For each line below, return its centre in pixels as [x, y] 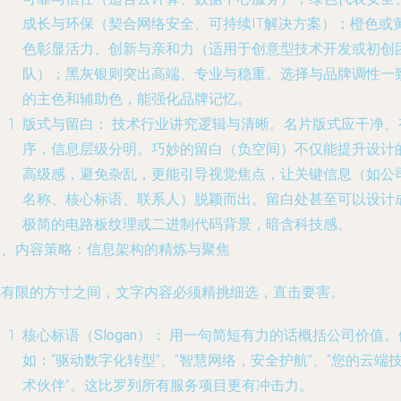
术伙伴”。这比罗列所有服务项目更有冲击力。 [168, 385]
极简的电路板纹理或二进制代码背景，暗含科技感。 [187, 224]
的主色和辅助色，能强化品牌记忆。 [137, 99]
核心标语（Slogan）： [94, 335]
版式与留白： [65, 124]
